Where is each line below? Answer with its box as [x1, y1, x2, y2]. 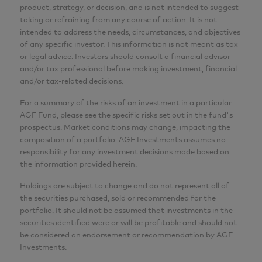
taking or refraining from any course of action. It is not [20, 15, 217, 25]
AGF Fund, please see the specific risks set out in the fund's [20, 110, 233, 120]
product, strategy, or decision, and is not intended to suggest [20, 2, 239, 12]
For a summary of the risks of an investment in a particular [20, 98, 232, 108]
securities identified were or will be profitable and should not [20, 218, 237, 227]
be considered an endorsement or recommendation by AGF [20, 230, 233, 240]
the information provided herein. [20, 159, 137, 169]
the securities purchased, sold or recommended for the [20, 193, 216, 203]
